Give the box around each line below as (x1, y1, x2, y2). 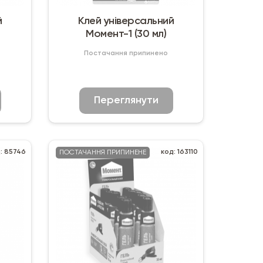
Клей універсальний (78, 15, 174, 26)
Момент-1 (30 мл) (86, 28, 167, 39)
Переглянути (93, 95, 159, 106)
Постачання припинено (84, 49, 168, 57)
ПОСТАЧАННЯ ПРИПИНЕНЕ (59, 149, 147, 156)
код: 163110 (160, 148, 198, 156)
